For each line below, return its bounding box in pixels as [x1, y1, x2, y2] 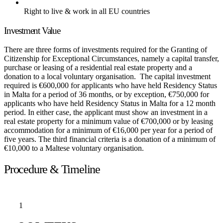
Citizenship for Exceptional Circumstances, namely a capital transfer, [4, 54, 219, 63]
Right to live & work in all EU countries [24, 6, 150, 15]
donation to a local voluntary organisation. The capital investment [4, 72, 211, 81]
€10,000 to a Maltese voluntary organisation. [4, 144, 148, 153]
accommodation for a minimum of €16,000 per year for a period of [4, 126, 213, 135]
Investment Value [4, 25, 60, 36]
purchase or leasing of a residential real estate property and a [4, 63, 192, 72]
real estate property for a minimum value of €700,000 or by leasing [4, 117, 213, 126]
